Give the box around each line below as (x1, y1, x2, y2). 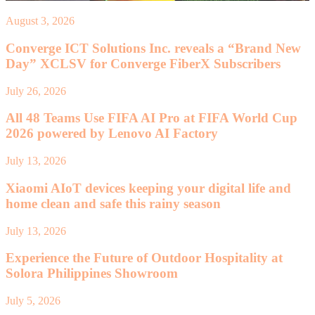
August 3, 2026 (6, 15, 75, 27)
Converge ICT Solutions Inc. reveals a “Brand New (6, 40, 301, 56)
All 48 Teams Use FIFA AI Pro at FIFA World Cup (6, 110, 297, 126)
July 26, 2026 (6, 84, 66, 97)
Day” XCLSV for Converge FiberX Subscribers (6, 56, 281, 71)
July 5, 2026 (6, 295, 60, 307)
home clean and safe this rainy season (6, 195, 221, 211)
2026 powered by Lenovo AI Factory (6, 126, 218, 141)
